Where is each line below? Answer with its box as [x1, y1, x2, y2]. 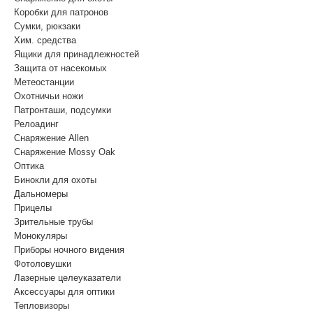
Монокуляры [14, 231, 67, 241]
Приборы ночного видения [14, 245, 124, 255]
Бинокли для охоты [14, 175, 96, 185]
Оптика [14, 161, 44, 171]
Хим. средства [14, 35, 76, 45]
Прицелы [14, 203, 52, 213]
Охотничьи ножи [14, 91, 83, 101]
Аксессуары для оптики [14, 286, 115, 297]
